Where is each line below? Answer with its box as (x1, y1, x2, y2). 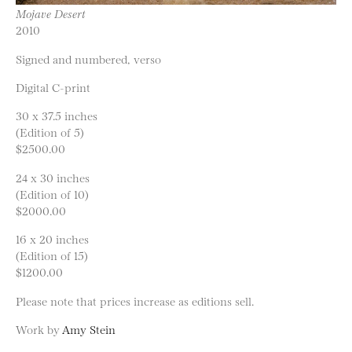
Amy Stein (62, 321, 115, 336)
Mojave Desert (16, 5, 86, 21)
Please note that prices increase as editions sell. (16, 292, 254, 308)
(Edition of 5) (16, 124, 84, 140)
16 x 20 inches (16, 231, 89, 247)
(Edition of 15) (16, 247, 88, 263)
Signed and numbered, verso (16, 50, 161, 66)
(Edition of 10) (16, 185, 89, 201)
